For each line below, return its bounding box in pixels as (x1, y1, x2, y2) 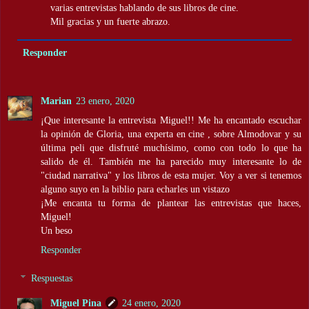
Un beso (41, 224, 72, 236)
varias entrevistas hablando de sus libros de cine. (50, 1, 239, 13)
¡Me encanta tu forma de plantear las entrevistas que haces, (41, 197, 301, 208)
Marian (41, 94, 72, 106)
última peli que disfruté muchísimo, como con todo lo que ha (41, 141, 301, 153)
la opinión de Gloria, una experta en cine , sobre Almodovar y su (41, 128, 301, 139)
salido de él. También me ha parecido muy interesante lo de (41, 155, 301, 167)
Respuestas (31, 272, 73, 284)
